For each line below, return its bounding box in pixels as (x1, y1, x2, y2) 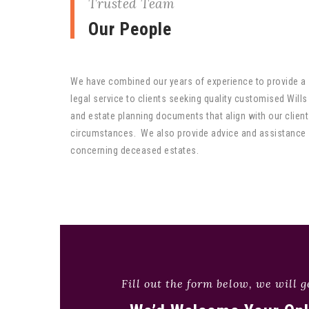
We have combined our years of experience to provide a (70, 76, 306, 87)
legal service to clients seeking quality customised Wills (70, 93, 308, 104)
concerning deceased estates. (70, 145, 199, 156)
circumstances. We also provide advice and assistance (70, 128, 306, 139)
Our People (88, 19, 172, 39)
